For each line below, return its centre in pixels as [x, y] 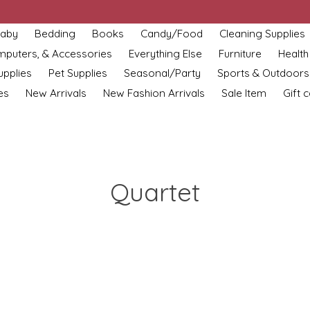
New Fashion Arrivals [154, 93]
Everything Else [166, 53]
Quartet [155, 192]
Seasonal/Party [163, 73]
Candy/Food [171, 33]
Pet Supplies [78, 73]
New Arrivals [56, 93]
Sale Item [244, 93]
